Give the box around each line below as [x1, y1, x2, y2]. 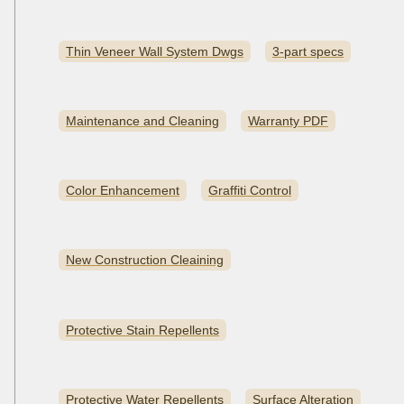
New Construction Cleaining [66, 252, 224, 268]
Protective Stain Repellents [66, 322, 219, 337]
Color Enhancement [66, 183, 179, 198]
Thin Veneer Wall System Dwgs [66, 43, 243, 59]
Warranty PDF [248, 114, 328, 128]
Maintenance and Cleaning [66, 114, 219, 128]
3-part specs [272, 43, 344, 59]
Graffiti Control [208, 183, 291, 198]
